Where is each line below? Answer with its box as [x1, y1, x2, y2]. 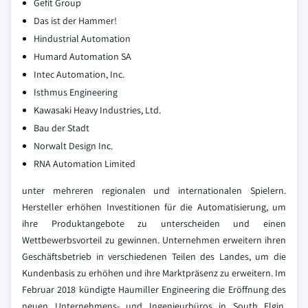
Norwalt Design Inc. [34, 140, 113, 153]
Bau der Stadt [34, 122, 89, 135]
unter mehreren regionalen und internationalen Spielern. [22, 184, 286, 197]
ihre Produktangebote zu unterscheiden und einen [22, 217, 286, 230]
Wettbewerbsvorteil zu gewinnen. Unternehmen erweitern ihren [22, 234, 286, 247]
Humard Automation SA [34, 50, 131, 63]
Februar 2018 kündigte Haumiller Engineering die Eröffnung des [22, 283, 286, 296]
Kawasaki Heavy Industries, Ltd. [34, 104, 161, 117]
